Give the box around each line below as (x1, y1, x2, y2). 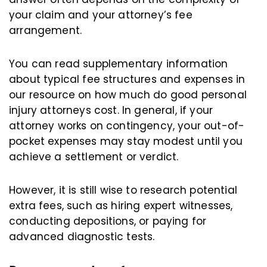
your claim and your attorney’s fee (9, 8, 193, 23)
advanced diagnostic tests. (9, 229, 155, 244)
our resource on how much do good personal (9, 88, 247, 103)
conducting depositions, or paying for (9, 214, 207, 229)
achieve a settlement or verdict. (9, 150, 179, 164)
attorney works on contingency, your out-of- (9, 119, 245, 133)
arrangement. (9, 23, 82, 38)
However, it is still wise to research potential (9, 183, 237, 198)
